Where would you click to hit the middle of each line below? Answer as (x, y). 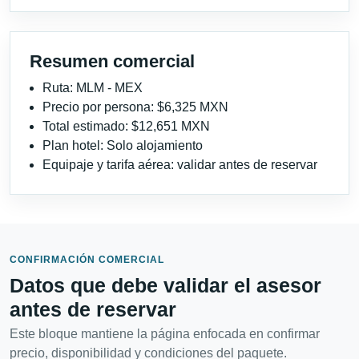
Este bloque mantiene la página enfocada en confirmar (165, 333)
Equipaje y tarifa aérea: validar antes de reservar (180, 164)
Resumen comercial (112, 61)
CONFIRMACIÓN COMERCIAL (87, 259)
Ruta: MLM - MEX (93, 87)
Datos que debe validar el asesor (165, 285)
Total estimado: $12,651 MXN (126, 126)
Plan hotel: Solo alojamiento (123, 145)
